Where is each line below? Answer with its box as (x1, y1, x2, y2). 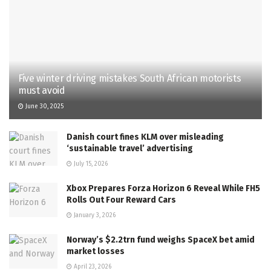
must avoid (18, 84, 65, 96)
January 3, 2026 (72, 211, 116, 219)
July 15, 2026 (72, 160, 108, 168)
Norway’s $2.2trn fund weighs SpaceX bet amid (67, 234, 255, 245)
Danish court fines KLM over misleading (67, 131, 224, 142)
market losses (67, 246, 125, 256)
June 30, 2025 (24, 102, 64, 110)
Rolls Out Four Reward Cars (67, 194, 176, 205)
